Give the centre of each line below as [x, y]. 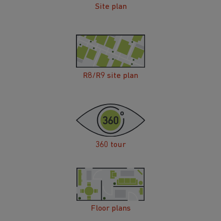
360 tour [110, 145]
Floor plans [110, 209]
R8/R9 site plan [110, 75]
